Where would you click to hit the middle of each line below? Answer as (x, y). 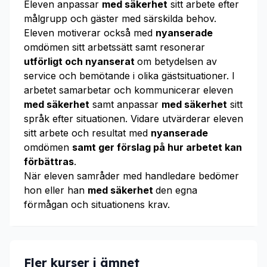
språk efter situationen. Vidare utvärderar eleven (133, 119)
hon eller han (56, 190)
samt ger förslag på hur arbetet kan (157, 147)
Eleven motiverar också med (90, 33)
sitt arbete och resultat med (87, 133)
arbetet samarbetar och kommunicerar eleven (128, 90)
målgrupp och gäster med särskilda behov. (120, 18)
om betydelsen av (177, 61)
